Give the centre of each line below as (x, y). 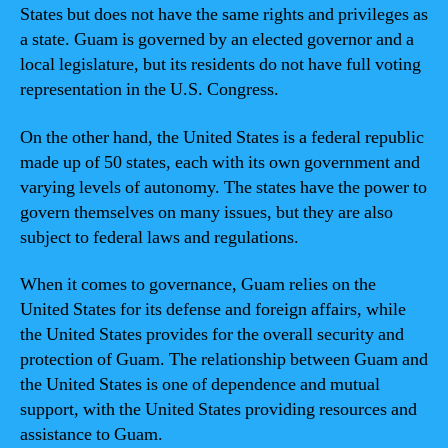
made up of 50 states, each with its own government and (220, 162)
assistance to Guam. (91, 434)
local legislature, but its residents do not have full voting (220, 64)
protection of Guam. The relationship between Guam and (224, 359)
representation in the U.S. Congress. (149, 89)
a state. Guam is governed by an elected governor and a (217, 39)
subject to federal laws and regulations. (159, 237)
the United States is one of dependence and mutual (200, 384)
